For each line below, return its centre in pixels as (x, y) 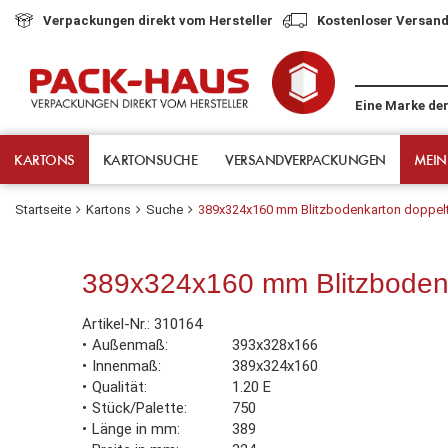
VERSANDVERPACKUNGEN (305, 159)
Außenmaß (128, 344)
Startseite (43, 209)
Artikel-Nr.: (118, 323)
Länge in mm (134, 428)
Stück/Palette (138, 407)
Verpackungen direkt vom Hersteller (158, 20)
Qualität (118, 386)
